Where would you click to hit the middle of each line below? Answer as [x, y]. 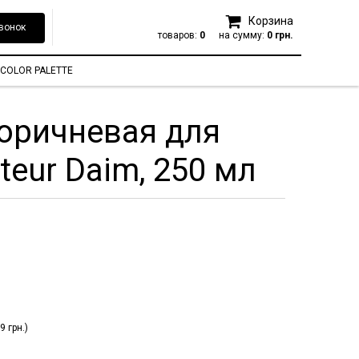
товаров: [179, 35]
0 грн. [280, 35]
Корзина [270, 20]
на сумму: [243, 35]
